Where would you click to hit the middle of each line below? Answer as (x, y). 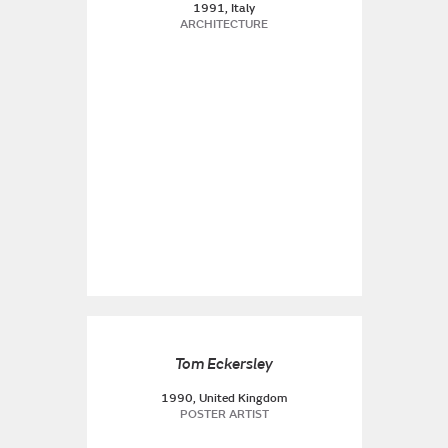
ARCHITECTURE (224, 24)
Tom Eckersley (224, 364)
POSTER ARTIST (224, 414)
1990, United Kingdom (224, 398)
